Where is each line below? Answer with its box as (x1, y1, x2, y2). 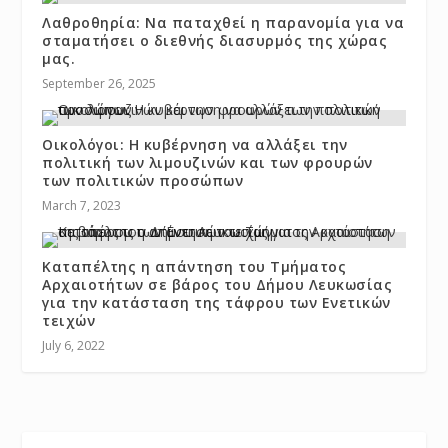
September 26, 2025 (42, 74, 157, 92)
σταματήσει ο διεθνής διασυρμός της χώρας (42, 30, 388, 50)
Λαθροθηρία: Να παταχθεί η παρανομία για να (42, 12, 405, 32)
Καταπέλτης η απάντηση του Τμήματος (42, 256, 347, 276)
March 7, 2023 (42, 196, 122, 214)
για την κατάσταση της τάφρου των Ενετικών (42, 292, 391, 312)
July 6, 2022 (42, 336, 106, 354)
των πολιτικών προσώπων (42, 170, 244, 190)
